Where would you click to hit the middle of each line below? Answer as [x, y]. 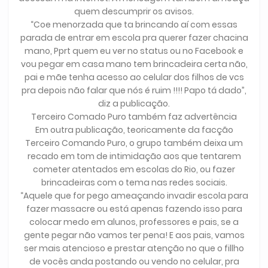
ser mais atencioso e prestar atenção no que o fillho [134, 249]
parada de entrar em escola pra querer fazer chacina [134, 38]
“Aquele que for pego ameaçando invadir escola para [134, 196]
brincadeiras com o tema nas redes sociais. [134, 183]
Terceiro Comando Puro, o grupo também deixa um [134, 143]
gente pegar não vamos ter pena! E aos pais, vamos [134, 235]
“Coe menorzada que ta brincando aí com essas [134, 25]
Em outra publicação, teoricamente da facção [134, 130]
